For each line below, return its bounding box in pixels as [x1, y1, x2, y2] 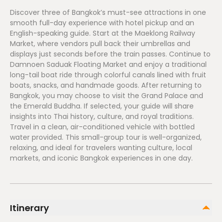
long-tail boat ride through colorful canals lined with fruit [10, 70, 206, 80]
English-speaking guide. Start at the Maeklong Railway [10, 28, 195, 38]
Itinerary [10, 201, 49, 214]
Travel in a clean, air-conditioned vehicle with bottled [10, 122, 195, 132]
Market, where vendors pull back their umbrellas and [10, 39, 190, 49]
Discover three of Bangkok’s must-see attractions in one [10, 7, 206, 17]
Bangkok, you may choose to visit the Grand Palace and [10, 91, 203, 101]
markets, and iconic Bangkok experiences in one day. [10, 153, 193, 163]
